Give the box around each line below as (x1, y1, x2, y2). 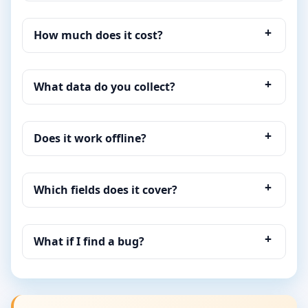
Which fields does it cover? (34, 182, 177, 198)
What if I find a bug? (34, 234, 144, 250)
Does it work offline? (34, 131, 146, 146)
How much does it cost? (34, 27, 163, 43)
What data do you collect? (34, 79, 175, 95)
